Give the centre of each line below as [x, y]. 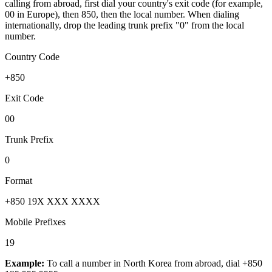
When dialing [212, 15]
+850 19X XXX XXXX [53, 202]
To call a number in [84, 263]
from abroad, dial [206, 263]
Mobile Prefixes [35, 222]
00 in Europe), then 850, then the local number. [95, 15]
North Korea [148, 263]
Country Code [32, 57]
